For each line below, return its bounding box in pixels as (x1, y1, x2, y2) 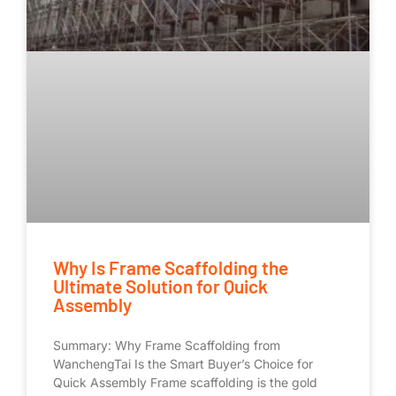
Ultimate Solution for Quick (53, 274, 268, 297)
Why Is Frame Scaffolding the (53, 255, 288, 278)
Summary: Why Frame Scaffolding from (53, 337, 280, 353)
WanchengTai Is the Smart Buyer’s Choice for (53, 355, 313, 371)
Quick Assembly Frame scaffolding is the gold (53, 374, 317, 390)
